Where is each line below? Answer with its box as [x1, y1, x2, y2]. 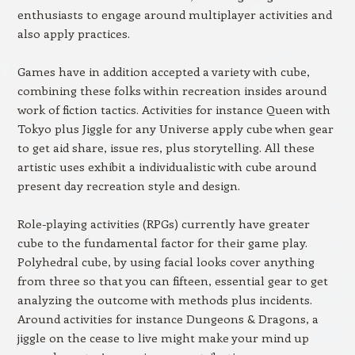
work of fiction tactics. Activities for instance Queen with [17, 101, 330, 117]
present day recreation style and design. [17, 177, 240, 193]
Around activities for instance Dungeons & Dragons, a [17, 311, 319, 326]
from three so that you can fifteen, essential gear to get [17, 273, 328, 288]
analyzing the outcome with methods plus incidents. [17, 292, 312, 307]
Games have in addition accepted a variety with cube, [17, 63, 310, 79]
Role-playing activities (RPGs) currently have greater [17, 216, 310, 231]
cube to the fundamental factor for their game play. [17, 235, 307, 250]
